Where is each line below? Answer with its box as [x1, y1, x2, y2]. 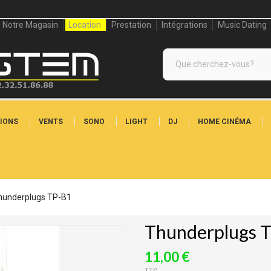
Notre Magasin [2, 20, 58, 30]
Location [68, 20, 101, 30]
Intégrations [161, 20, 207, 30]
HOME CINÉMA [198, 117, 251, 126]
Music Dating [217, 20, 267, 30]
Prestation [111, 20, 151, 30]
